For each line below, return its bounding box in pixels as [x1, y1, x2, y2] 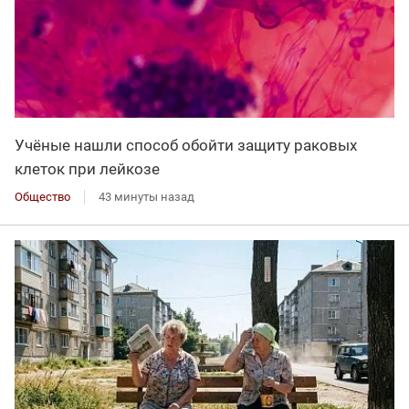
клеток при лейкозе [15, 160, 160, 179]
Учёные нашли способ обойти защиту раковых [15, 136, 357, 155]
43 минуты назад [99, 190, 194, 204]
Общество [15, 190, 70, 204]
